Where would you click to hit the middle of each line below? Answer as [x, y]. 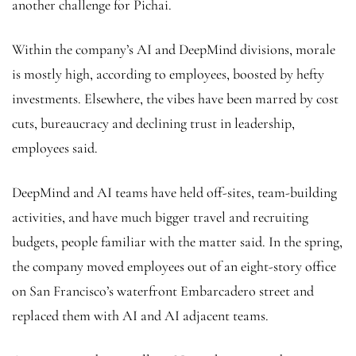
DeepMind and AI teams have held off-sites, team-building [174, 192]
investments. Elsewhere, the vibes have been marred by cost [175, 98]
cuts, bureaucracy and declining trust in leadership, [153, 123]
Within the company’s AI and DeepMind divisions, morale [174, 49]
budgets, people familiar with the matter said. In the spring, [177, 241]
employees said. [56, 147]
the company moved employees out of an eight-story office [174, 266]
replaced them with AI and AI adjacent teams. [140, 315]
